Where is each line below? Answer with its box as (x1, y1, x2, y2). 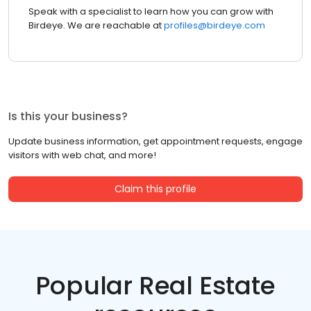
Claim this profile (115, 182, 196, 196)
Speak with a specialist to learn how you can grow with (28, 5, 274, 19)
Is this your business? (8, 108, 128, 125)
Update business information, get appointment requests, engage (8, 135, 303, 149)
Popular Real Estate (35, 268, 276, 304)
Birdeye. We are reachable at (28, 19, 162, 33)
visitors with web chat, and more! (8, 149, 156, 162)
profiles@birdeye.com (162, 19, 265, 33)
